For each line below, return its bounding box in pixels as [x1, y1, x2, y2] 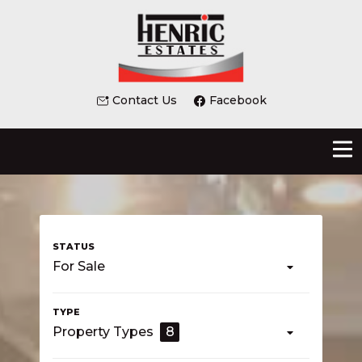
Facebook [208, 93, 267, 107]
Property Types [53, 324, 154, 340]
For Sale [53, 259, 105, 275]
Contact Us [112, 93, 177, 107]
